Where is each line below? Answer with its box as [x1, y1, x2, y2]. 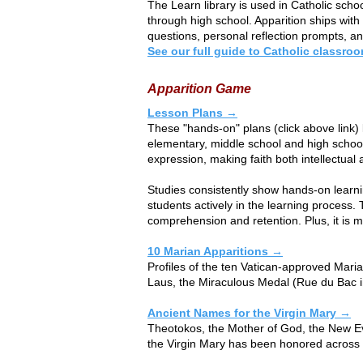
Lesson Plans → [147, 105, 237, 119]
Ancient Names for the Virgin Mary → [147, 305, 351, 319]
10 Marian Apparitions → [147, 244, 283, 258]
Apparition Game [147, 81, 251, 96]
